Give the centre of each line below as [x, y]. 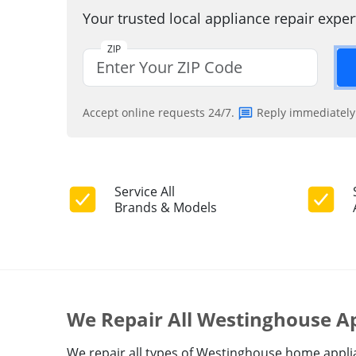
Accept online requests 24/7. [160, 112]
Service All [145, 192]
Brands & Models [166, 208]
